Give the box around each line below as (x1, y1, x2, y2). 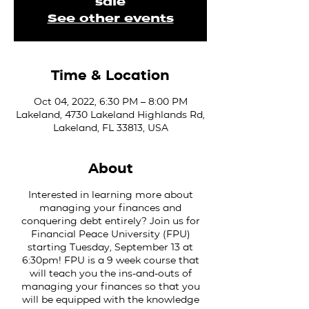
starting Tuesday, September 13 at (28, 241, 193, 253)
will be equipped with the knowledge (21, 293, 199, 306)
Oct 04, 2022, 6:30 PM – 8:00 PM (33, 95, 188, 108)
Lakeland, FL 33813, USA (52, 121, 168, 134)
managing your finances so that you (21, 280, 200, 292)
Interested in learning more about (28, 188, 193, 201)
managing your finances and (39, 201, 181, 214)
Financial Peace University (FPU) (30, 228, 190, 240)
